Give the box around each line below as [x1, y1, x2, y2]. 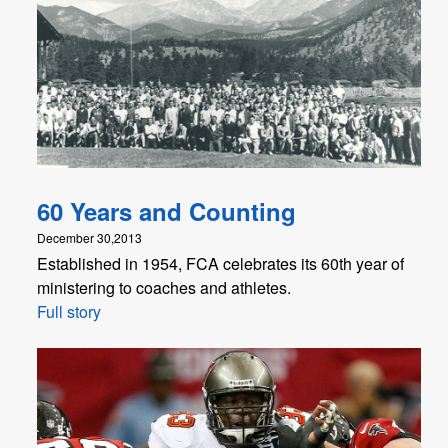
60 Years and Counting [37, 194, 296, 229]
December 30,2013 [37, 229, 142, 247]
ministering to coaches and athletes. [37, 276, 291, 300]
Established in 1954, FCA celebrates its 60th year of [37, 252, 404, 276]
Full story [37, 300, 101, 324]
